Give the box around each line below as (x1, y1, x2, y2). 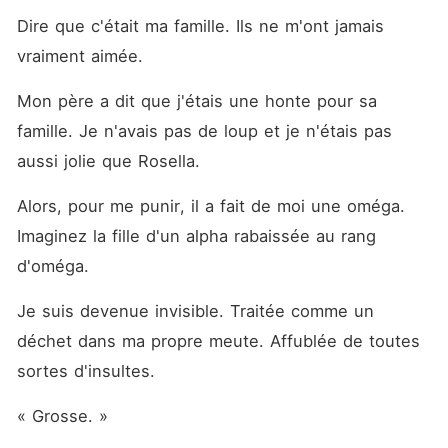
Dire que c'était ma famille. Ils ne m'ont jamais (16, 16, 384, 36)
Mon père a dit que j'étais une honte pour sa (16, 91, 377, 111)
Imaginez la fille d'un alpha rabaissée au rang (16, 226, 376, 246)
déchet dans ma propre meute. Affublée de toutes (16, 331, 420, 351)
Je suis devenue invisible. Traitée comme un (16, 301, 374, 321)
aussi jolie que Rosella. (16, 151, 206, 171)
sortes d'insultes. (16, 361, 161, 381)
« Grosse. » (16, 406, 108, 426)
